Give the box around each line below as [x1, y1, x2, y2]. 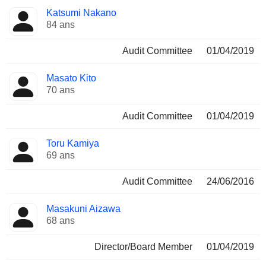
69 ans [46, 150, 75, 160]
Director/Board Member [94, 242, 192, 252]
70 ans [46, 85, 75, 95]
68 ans [46, 216, 75, 226]
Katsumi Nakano [46, 8, 116, 18]
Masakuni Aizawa [46, 204, 121, 214]
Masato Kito [46, 73, 96, 83]
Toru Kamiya [46, 138, 99, 148]
